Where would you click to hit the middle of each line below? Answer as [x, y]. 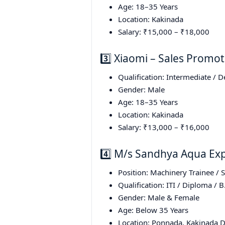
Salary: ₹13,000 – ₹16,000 [164, 127]
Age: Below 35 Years [153, 210]
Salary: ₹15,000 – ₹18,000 [164, 32]
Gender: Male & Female [159, 198]
